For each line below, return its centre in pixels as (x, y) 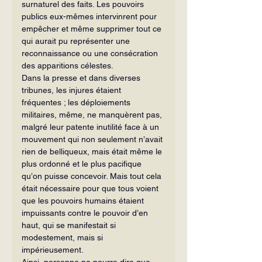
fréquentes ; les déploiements (77, 102)
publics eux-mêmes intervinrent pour (90, 16)
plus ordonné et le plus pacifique (83, 163)
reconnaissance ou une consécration (91, 53)
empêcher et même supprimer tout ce (93, 28)
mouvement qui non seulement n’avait (93, 139)
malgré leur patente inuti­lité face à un (92, 127)
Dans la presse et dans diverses (82, 77)
